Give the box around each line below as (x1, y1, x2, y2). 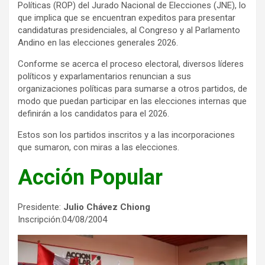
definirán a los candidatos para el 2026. (18, 108, 169, 119)
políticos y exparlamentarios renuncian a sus (18, 71, 191, 82)
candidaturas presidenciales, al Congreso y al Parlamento (18, 25, 240, 36)
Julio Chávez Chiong (63, 202, 150, 213)
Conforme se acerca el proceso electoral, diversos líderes (18, 59, 244, 70)
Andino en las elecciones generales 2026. (18, 37, 178, 49)
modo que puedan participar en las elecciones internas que (18, 96, 247, 107)
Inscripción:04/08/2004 (18, 214, 107, 225)
